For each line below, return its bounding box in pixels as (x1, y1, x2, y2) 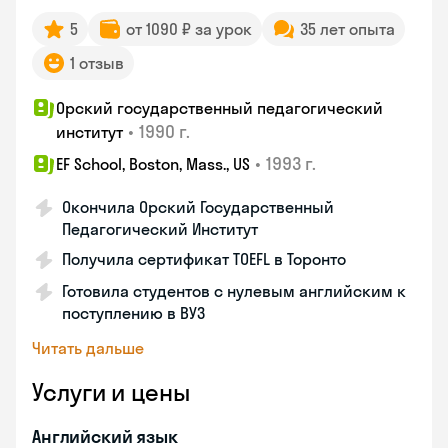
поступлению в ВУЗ (62, 303, 205, 323)
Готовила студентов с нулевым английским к (62, 281, 406, 301)
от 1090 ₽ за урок (126, 19, 252, 39)
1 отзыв (70, 53, 124, 73)
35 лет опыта (300, 19, 395, 39)
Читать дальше (32, 338, 144, 358)
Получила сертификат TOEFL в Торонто (62, 249, 346, 269)
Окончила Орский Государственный (62, 197, 334, 217)
